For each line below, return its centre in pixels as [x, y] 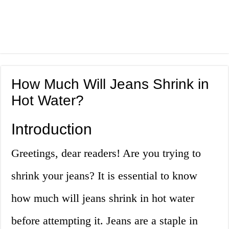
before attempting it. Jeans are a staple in [105, 221]
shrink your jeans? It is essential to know [105, 176]
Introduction [52, 129]
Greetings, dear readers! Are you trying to [106, 153]
